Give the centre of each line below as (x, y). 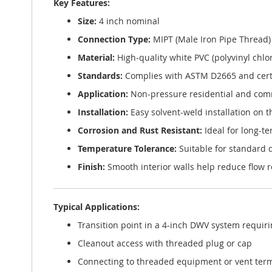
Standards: (100, 76)
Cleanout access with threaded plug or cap (165, 243)
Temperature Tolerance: (127, 148)
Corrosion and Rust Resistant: (140, 130)
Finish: (91, 167)
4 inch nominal (128, 21)
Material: (96, 57)
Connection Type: (114, 39)
